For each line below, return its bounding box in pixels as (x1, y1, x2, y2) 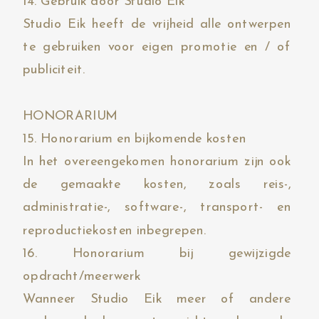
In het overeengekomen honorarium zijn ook (23, 155, 291, 169)
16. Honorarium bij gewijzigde (23, 246, 291, 260)
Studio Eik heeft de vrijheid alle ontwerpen (23, 17, 291, 31)
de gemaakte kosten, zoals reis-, (23, 178, 291, 192)
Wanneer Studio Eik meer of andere (23, 293, 291, 306)
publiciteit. (23, 63, 86, 77)
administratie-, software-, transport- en (23, 201, 291, 214)
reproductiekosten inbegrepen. (23, 224, 206, 237)
